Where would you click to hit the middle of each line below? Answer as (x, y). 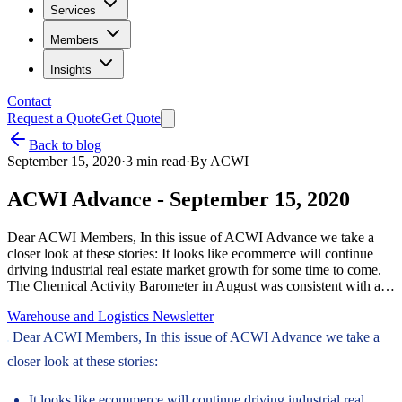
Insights (71, 70)
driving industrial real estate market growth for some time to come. (194, 269)
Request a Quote (54, 118)
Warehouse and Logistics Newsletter (110, 316)
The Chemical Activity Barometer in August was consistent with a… (201, 285)
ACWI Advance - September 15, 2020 (179, 199)
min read (159, 161)
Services (73, 10)
